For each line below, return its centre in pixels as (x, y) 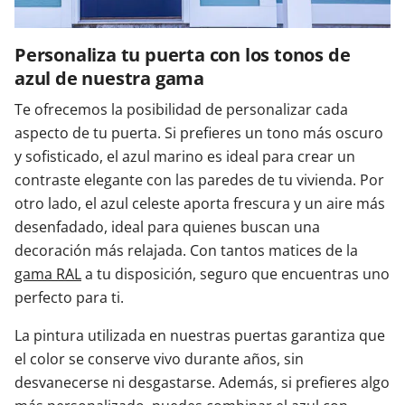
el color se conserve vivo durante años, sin (159, 359)
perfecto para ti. (69, 298)
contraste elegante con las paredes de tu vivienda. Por (199, 180)
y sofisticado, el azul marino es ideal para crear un (185, 157)
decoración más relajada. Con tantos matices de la (186, 251)
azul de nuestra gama (110, 79)
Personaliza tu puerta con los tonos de (183, 55)
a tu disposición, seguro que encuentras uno (235, 274)
